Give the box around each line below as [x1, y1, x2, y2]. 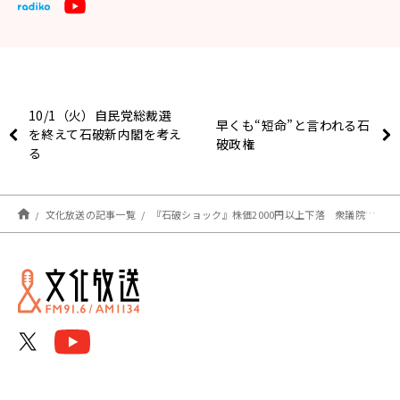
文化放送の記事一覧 [45, 206, 137, 221]
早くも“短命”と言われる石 [216, 115, 371, 134]
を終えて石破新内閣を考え [29, 125, 182, 144]
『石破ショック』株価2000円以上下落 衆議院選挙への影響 [151, 206, 365, 221]
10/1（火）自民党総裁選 [29, 106, 172, 125]
